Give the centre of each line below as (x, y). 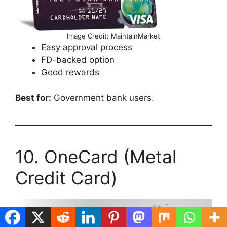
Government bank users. (103, 98)
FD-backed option (78, 60)
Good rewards (70, 72)
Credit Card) (66, 178)
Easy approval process (87, 47)
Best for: (33, 98)
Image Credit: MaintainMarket (113, 36)
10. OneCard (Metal (96, 157)
